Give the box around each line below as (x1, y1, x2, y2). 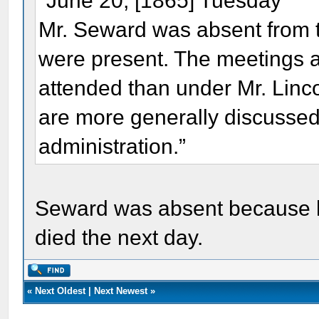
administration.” (38, 134, 187, 158)
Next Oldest (35, 286, 86, 296)
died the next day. (35, 225, 204, 249)
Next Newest (94, 286, 148, 296)
